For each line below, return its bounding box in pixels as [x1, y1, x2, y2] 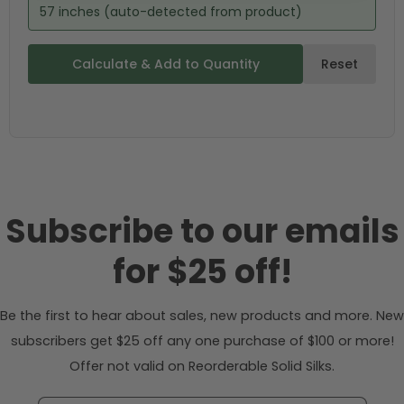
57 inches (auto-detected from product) [40, 3, 302, 21]
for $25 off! [112, 249, 292, 295]
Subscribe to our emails [5, 208, 399, 254]
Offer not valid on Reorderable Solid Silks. [69, 357, 335, 375]
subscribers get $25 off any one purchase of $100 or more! [10, 332, 394, 350]
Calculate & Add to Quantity [71, 55, 260, 73]
